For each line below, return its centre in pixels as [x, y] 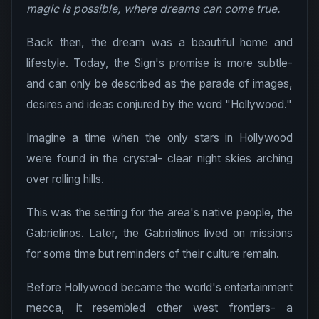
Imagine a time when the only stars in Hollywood [159, 138]
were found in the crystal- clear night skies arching [159, 158]
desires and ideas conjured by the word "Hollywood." [159, 104]
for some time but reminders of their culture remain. [153, 254]
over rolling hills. [65, 179]
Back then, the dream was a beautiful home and [159, 42]
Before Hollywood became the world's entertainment [159, 287]
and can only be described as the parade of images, [159, 84]
